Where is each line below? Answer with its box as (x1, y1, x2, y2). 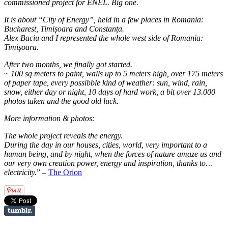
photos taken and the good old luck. (4, 96, 119, 105)
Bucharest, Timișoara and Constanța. (4, 24, 124, 33)
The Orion (48, 167, 82, 177)
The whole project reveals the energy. (4, 131, 123, 140)
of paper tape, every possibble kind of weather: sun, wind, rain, (4, 78, 207, 87)
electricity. (4, 167, 37, 177)
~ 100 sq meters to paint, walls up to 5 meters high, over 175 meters (4, 69, 223, 78)
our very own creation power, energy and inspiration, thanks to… (4, 158, 213, 167)
